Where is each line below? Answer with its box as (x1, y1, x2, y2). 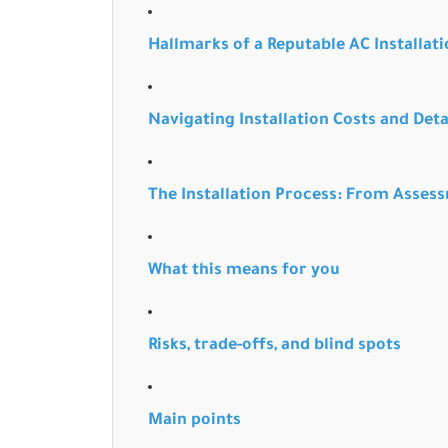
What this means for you (148, 262, 340, 280)
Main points (148, 412, 241, 430)
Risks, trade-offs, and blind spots (148, 337, 401, 355)
